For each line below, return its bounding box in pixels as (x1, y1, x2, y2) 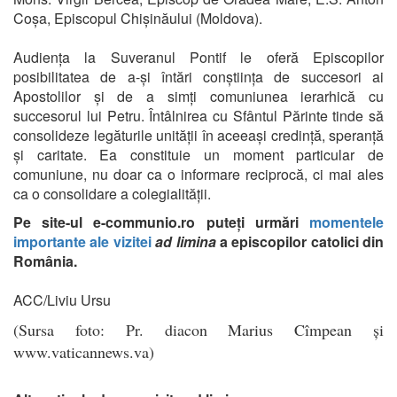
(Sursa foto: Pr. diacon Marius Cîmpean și (13, 318, 384, 340)
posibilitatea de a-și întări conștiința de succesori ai (13, 66, 384, 87)
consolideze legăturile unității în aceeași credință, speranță (13, 124, 384, 145)
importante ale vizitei (13, 230, 152, 252)
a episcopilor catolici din (215, 230, 384, 252)
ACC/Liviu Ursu (13, 289, 111, 310)
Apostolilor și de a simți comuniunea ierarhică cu (13, 85, 384, 106)
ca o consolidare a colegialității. (13, 183, 211, 204)
